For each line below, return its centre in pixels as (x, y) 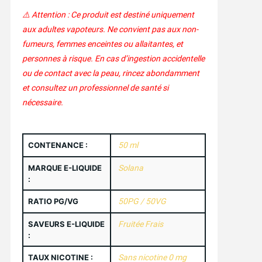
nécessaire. (42, 103)
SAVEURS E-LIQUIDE (66, 224)
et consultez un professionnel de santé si (95, 88)
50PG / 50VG (142, 201)
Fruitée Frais (140, 224)
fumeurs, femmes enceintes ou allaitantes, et (102, 44)
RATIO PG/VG (53, 201)
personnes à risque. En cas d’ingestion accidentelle (113, 59)
